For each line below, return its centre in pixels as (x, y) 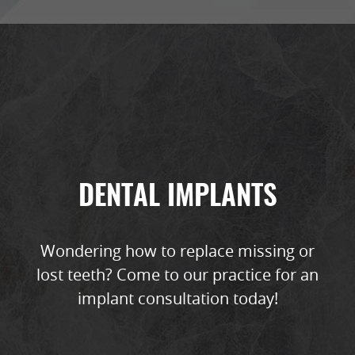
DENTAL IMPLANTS (177, 198)
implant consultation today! (177, 298)
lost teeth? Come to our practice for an (177, 275)
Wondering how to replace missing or (177, 251)
